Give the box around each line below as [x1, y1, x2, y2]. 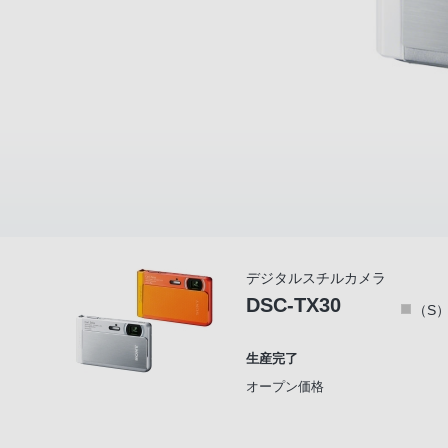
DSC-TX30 [246, 294, 341, 316]
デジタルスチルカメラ [246, 270, 386, 286]
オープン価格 [246, 379, 324, 394]
